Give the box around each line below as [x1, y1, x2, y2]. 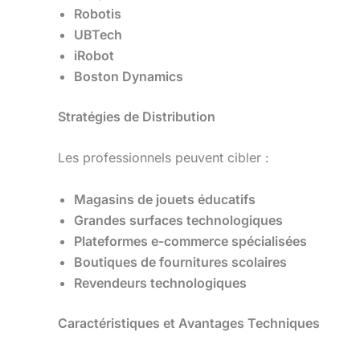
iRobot [74, 47, 114, 63]
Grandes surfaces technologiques [74, 211, 283, 228]
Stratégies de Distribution [58, 108, 215, 125]
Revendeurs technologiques [74, 274, 247, 291]
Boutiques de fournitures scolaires [74, 253, 287, 270]
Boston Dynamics [74, 67, 183, 84]
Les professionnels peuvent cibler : [58, 149, 269, 166]
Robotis [74, 5, 121, 22]
